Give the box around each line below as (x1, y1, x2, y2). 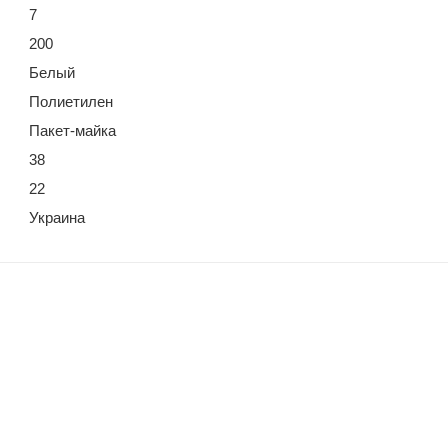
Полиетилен (29, 92, 113, 110)
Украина (29, 208, 85, 226)
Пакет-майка (29, 121, 116, 139)
